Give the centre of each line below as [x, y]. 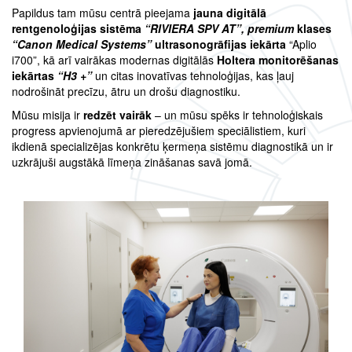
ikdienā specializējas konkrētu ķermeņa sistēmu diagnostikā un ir [172, 147]
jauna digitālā [228, 13]
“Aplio [303, 44]
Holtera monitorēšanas [278, 60]
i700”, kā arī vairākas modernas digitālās [114, 60]
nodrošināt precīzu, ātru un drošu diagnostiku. [126, 92]
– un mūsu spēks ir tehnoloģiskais [237, 115]
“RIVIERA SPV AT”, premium [218, 29]
